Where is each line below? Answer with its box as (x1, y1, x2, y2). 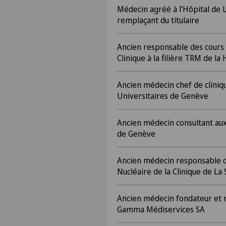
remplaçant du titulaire (117, 15, 199, 26)
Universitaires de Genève (117, 90, 208, 101)
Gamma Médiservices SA (117, 204, 205, 215)
